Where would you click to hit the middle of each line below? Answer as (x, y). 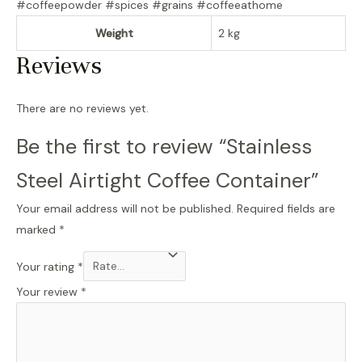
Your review (48, 291)
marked (38, 229)
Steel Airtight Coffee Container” (167, 180)
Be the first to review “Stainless (164, 146)
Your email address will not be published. (125, 208)
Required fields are (286, 208)
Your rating (47, 266)
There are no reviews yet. (82, 108)
